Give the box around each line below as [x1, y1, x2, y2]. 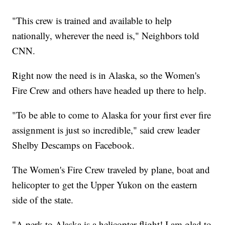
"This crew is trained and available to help [12, 14, 172, 27]
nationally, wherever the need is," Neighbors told [12, 29, 200, 42]
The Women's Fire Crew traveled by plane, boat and [12, 163, 210, 176]
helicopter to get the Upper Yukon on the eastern [12, 178, 198, 191]
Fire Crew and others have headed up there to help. [12, 84, 207, 97]
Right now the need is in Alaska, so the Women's [12, 69, 200, 82]
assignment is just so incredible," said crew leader [12, 124, 200, 137]
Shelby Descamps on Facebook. [12, 139, 135, 152]
